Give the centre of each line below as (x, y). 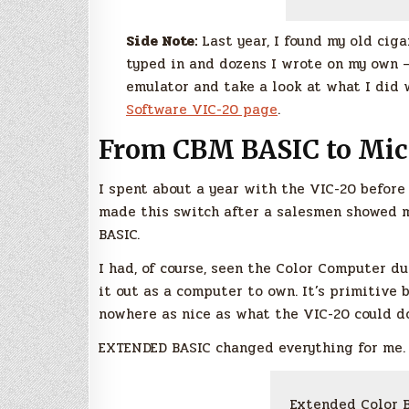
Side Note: (162, 41)
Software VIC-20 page (202, 109)
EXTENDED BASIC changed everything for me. (252, 347)
